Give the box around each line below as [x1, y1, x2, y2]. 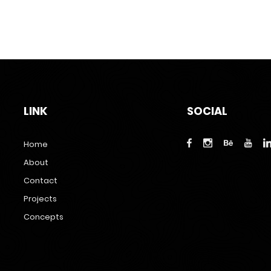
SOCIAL [187, 103, 227, 119]
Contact [24, 175, 57, 187]
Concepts [24, 211, 64, 223]
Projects [24, 193, 57, 205]
